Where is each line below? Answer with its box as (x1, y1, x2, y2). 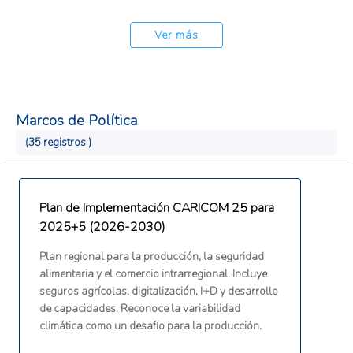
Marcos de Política (16, 110, 137, 132)
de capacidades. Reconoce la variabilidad (39, 301, 240, 317)
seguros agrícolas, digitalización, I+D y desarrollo (39, 284, 278, 299)
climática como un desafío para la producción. (39, 318, 262, 334)
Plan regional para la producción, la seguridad (39, 249, 264, 265)
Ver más (154, 28, 199, 43)
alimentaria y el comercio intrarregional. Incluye (39, 266, 267, 282)
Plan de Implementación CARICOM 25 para (39, 199, 274, 217)
